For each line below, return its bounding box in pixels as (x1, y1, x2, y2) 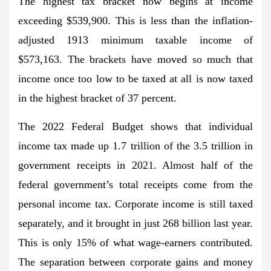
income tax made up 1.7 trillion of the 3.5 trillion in (18, 139, 253, 152)
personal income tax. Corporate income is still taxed (18, 197, 253, 210)
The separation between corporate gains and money (18, 255, 253, 268)
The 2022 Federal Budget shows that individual (18, 120, 253, 132)
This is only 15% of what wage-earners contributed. (18, 236, 253, 249)
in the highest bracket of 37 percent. (18, 91, 177, 104)
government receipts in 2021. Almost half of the (18, 158, 253, 171)
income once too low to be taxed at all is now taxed (18, 72, 253, 85)
